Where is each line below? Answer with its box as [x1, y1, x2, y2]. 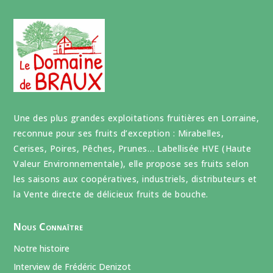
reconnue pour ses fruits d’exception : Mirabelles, [13, 127, 224, 139]
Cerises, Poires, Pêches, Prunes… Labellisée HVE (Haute [13, 142, 252, 154]
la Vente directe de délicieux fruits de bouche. [13, 188, 208, 200]
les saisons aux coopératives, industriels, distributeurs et [13, 172, 257, 185]
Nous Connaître [13, 219, 83, 233]
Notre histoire [13, 242, 70, 254]
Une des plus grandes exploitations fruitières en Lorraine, [13, 112, 260, 124]
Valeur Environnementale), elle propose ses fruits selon [13, 157, 249, 169]
